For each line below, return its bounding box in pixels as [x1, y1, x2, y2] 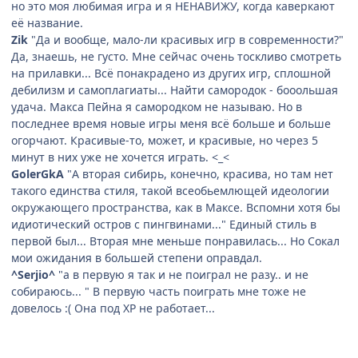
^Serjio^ [11, 266, 55, 282]
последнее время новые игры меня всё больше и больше [11, 115, 331, 131]
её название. [11, 14, 83, 30]
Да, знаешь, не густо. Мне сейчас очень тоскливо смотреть [11, 48, 341, 64]
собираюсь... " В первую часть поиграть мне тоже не [11, 283, 306, 299]
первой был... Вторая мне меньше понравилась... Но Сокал [11, 233, 340, 249]
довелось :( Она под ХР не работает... [11, 300, 215, 316]
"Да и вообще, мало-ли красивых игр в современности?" [28, 31, 344, 47]
